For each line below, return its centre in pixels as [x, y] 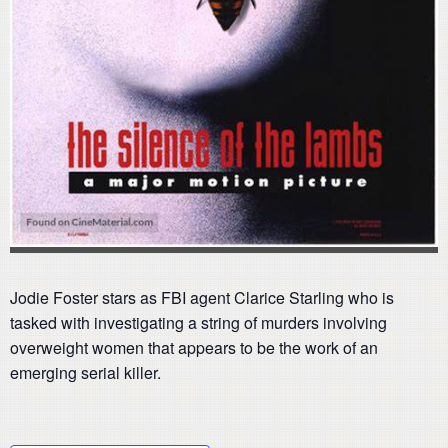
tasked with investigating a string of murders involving [198, 322]
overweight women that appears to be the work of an [194, 347]
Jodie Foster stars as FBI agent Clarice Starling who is [202, 297]
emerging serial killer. [85, 372]
